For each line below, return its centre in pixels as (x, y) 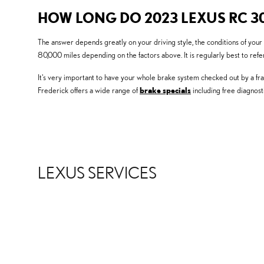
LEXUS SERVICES (97, 173)
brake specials (165, 90)
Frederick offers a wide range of (89, 90)
